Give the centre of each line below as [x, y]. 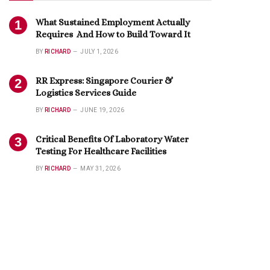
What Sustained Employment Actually [113, 22]
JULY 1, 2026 [99, 52]
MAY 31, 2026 [100, 168]
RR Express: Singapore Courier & [104, 81]
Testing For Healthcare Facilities [101, 151]
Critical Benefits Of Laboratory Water [112, 139]
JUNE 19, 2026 [102, 110]
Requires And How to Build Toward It [113, 34]
